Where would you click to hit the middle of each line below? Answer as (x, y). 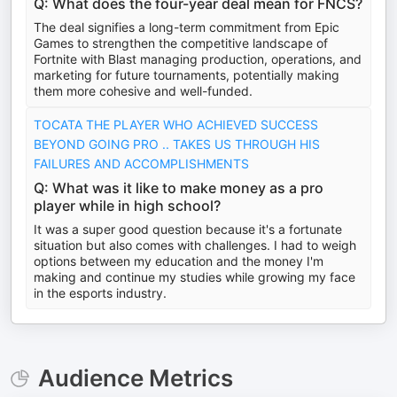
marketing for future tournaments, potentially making (187, 75)
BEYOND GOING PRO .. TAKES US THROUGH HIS (177, 144)
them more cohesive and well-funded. (143, 91)
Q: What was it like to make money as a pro (179, 188)
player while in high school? (127, 206)
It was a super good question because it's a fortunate (188, 229)
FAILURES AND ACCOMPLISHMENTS (141, 163)
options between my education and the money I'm (179, 261)
